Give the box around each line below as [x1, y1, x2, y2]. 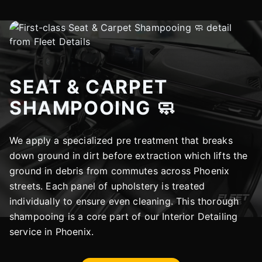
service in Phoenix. [9, 226, 94, 237]
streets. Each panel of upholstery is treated [9, 180, 205, 192]
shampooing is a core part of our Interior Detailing [9, 211, 238, 222]
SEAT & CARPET [9, 75, 168, 98]
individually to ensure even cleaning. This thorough [9, 195, 239, 207]
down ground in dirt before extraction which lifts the [9, 150, 248, 161]
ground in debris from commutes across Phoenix [9, 165, 230, 177]
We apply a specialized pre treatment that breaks [9, 135, 233, 146]
